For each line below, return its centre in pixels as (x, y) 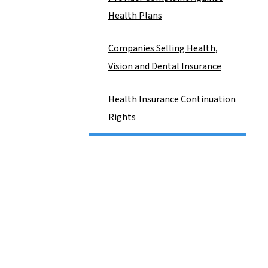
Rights (122, 117)
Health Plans (135, 16)
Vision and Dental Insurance (165, 66)
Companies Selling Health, (163, 48)
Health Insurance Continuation (172, 99)
